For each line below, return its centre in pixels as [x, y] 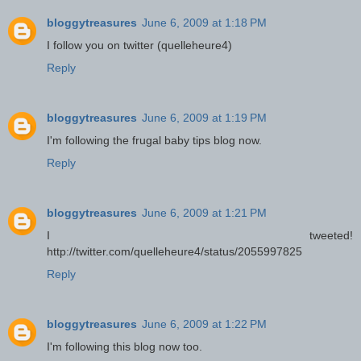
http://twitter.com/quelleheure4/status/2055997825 [174, 252]
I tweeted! [200, 236]
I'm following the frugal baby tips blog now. [154, 141]
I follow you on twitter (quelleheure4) [139, 46]
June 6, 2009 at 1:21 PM [204, 213]
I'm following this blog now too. [124, 347]
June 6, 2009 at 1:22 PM [204, 324]
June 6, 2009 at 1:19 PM [204, 118]
